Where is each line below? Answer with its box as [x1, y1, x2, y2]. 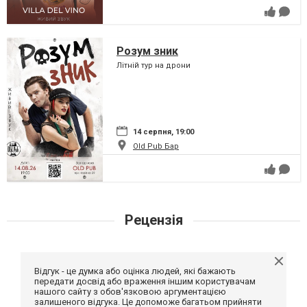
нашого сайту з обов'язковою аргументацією [34, 286, 226, 297]
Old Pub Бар [133, 141, 179, 151]
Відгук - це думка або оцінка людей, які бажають [34, 265, 236, 276]
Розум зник [116, 44, 178, 58]
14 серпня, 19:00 [133, 127, 194, 136]
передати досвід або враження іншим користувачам [34, 275, 256, 286]
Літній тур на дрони [116, 60, 191, 70]
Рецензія [121, 211, 186, 228]
